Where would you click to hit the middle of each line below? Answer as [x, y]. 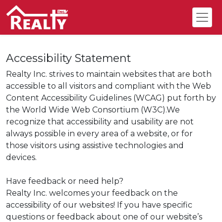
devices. [21, 157]
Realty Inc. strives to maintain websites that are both [109, 74]
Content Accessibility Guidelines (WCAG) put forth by [111, 98]
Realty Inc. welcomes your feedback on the [92, 193]
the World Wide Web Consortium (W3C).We [93, 110]
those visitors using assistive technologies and [95, 145]
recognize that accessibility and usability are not [100, 122]
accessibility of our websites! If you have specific [99, 205]
